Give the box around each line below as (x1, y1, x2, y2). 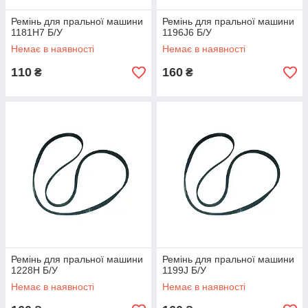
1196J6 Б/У (162, 27, 212, 38)
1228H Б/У (11, 265, 58, 276)
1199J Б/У (162, 265, 206, 276)
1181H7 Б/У (11, 27, 63, 38)
